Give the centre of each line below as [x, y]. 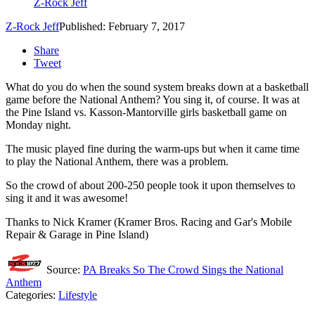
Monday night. [38, 125]
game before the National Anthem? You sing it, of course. [134, 100]
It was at [281, 100]
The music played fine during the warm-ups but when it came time [153, 149]
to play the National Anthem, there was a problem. [117, 162]
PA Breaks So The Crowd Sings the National [183, 270]
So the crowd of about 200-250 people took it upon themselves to [150, 186]
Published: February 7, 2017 [122, 27]
